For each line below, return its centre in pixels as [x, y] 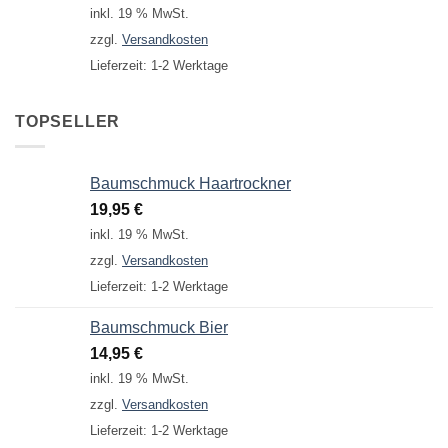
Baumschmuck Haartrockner [190, 183]
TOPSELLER [68, 122]
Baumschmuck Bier [159, 327]
